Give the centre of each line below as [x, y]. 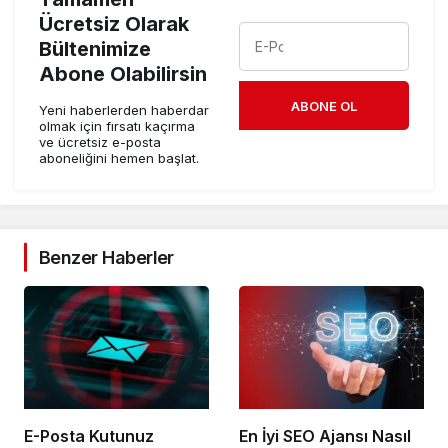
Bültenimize [95, 48]
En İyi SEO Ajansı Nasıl [325, 435]
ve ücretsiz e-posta [100, 141]
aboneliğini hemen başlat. [119, 157]
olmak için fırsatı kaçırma [117, 125]
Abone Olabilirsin [123, 73]
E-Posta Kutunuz [89, 435]
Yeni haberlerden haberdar [124, 109]
